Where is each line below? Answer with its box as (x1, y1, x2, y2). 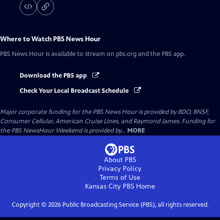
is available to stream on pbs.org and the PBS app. (44, 50, 185, 58)
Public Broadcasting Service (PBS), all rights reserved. (60, 200, 209, 209)
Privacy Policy (98, 164, 141, 173)
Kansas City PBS (84, 182, 134, 191)
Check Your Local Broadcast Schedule (20, 86, 130, 95)
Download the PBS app (20, 72, 88, 80)
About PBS (104, 155, 136, 164)
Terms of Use (99, 173, 140, 182)
